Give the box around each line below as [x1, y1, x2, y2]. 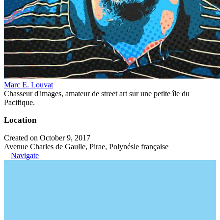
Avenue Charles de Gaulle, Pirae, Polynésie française [4, 142, 168, 151]
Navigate [11, 151, 39, 160]
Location [4, 115, 36, 125]
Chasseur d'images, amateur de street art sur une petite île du [4, 89, 190, 98]
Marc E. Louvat [4, 80, 53, 89]
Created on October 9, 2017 [4, 133, 90, 142]
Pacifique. [4, 98, 35, 107]
